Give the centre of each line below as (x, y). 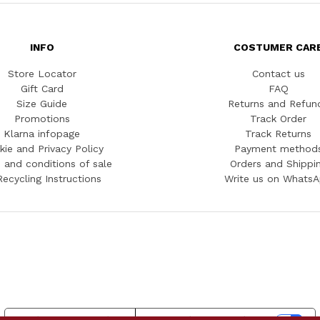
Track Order (278, 119)
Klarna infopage (42, 134)
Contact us (278, 74)
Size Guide (42, 104)
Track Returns (278, 134)
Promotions (42, 119)
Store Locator (42, 74)
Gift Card (42, 89)
